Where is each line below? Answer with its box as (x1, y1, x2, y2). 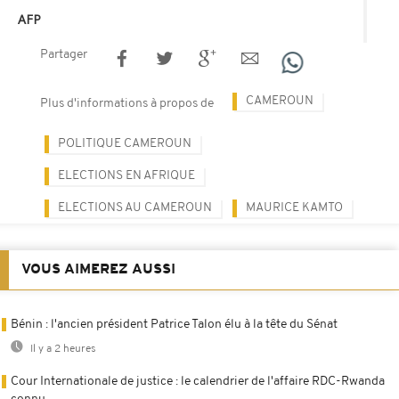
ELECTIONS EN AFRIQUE (58, 168, 195, 183)
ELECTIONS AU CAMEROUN (58, 200, 212, 215)
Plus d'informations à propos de (40, 96, 214, 110)
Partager (40, 47, 87, 61)
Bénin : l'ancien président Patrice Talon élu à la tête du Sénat (11, 317, 338, 331)
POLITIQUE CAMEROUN (58, 136, 191, 151)
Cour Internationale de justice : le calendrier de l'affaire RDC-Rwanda (11, 374, 385, 388)
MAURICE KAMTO (246, 200, 343, 215)
